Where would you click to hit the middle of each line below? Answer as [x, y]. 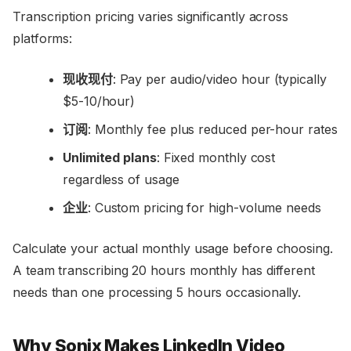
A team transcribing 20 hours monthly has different [164, 271]
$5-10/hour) [99, 101]
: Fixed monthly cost [216, 158]
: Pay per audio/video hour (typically [219, 80]
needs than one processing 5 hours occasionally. [157, 293]
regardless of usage [121, 180]
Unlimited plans [110, 158]
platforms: [43, 39]
